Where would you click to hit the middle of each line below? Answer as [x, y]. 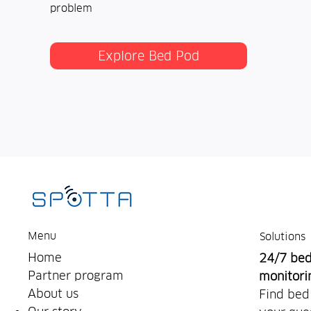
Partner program [76, 276]
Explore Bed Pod [149, 56]
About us [53, 294]
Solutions [282, 236]
